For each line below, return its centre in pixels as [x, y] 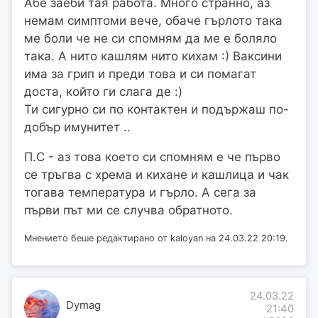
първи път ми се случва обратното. [128, 210]
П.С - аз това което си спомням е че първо [152, 157]
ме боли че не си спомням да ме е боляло [150, 38]
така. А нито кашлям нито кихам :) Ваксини [153, 56]
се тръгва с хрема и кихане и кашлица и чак [157, 174]
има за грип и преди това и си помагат [140, 73]
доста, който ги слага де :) [103, 91]
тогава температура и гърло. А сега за [140, 192]
